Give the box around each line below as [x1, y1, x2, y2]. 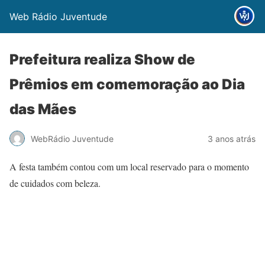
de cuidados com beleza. [9, 177, 101, 189]
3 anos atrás [208, 133, 256, 144]
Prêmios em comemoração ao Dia [9, 76, 245, 93]
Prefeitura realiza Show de [9, 51, 195, 68]
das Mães [9, 101, 76, 118]
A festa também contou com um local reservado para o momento [9, 160, 249, 173]
